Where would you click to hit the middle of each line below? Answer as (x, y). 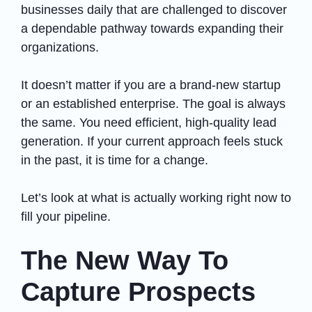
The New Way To (125, 260)
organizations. (60, 47)
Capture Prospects (138, 291)
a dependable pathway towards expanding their (152, 28)
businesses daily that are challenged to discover (154, 9)
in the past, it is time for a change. (116, 160)
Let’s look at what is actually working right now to (156, 197)
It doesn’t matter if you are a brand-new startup (151, 85)
